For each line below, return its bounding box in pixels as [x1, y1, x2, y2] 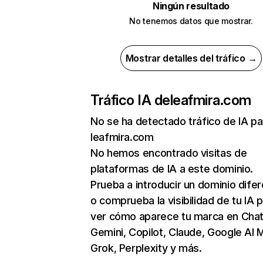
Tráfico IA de [90, 92, 170, 109]
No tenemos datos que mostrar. [129, 16, 253, 26]
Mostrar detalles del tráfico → [125, 52, 257, 64]
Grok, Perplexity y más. [90, 242, 202, 254]
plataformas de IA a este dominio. [90, 163, 254, 175]
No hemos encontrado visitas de [90, 147, 247, 159]
